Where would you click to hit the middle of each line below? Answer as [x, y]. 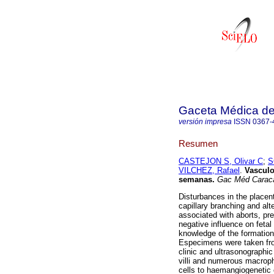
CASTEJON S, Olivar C [221, 161]
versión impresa [205, 122]
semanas [195, 180]
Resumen [198, 143]
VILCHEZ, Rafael [209, 171]
